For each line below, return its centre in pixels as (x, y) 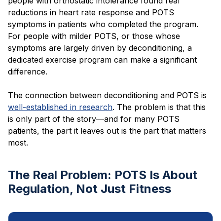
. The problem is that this (159, 107)
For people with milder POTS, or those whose (94, 36)
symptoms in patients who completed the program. (103, 24)
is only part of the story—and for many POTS (94, 119)
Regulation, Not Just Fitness (90, 188)
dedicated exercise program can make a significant (102, 59)
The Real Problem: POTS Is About (103, 175)
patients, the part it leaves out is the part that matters (107, 130)
